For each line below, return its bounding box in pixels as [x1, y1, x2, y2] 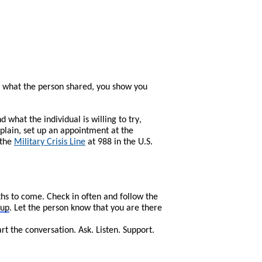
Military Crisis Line [14, 137, 85, 147]
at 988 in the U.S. [85, 137, 153, 147]
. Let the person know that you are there [9, 203, 162, 213]
